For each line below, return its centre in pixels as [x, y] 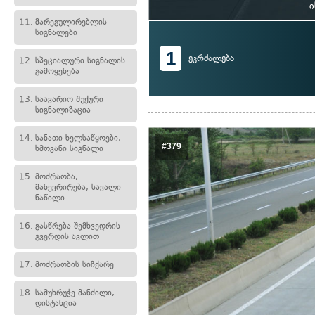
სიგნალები [56, 32]
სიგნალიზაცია [63, 110]
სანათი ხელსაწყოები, [78, 138]
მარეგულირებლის [71, 22]
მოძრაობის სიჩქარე [75, 264]
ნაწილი [50, 198]
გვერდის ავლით [67, 236]
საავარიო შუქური [69, 99]
